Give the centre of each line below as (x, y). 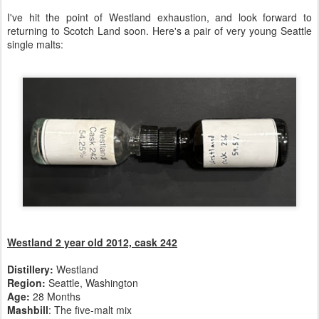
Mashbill (28, 310)
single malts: (35, 44)
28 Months (57, 297)
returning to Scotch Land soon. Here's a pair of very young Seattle (159, 30)
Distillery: (32, 270)
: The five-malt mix (90, 310)
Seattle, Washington (92, 283)
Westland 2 (36, 242)
